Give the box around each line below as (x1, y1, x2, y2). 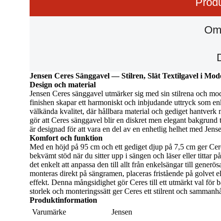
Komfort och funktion (30, 133, 103, 142)
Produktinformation (30, 195, 97, 204)
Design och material (30, 80, 96, 89)
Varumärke (32, 207, 66, 216)
